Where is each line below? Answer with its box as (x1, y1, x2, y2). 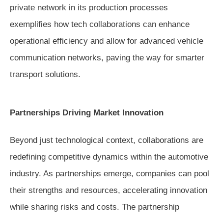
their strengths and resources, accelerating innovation (10, 185, 207, 195)
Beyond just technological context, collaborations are (10, 135, 203, 145)
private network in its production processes (10, 2, 168, 12)
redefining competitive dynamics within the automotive (10, 152, 208, 162)
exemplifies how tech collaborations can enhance (10, 19, 190, 29)
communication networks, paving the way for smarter (10, 53, 204, 62)
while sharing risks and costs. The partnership (10, 202, 179, 212)
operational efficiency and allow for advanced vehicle (10, 36, 203, 46)
